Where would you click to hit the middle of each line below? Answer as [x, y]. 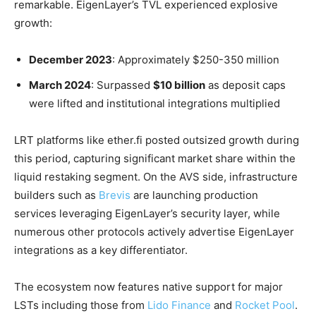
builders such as [56, 195]
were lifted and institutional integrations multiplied [154, 103]
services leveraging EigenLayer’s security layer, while [147, 213]
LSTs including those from [81, 305]
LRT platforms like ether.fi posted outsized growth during [157, 140]
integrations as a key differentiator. [101, 250]
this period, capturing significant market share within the [155, 158]
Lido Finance [179, 305]
